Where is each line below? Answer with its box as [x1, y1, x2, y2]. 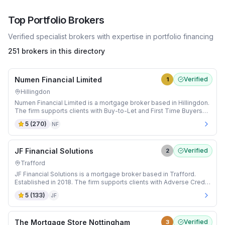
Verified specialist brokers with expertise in [8, 32, 153, 41]
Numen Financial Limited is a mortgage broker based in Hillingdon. [15, 99, 209, 106]
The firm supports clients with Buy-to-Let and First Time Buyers [15, 107, 202, 115]
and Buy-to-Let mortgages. [15, 186, 95, 194]
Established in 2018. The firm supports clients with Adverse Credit [15, 178, 208, 186]
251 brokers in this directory [8, 47, 105, 55]
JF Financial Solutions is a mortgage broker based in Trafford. [15, 170, 196, 178]
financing [181, 32, 213, 41]
